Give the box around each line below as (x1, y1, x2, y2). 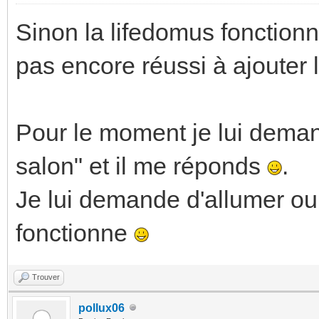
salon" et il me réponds (16, 152, 267, 179)
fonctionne (16, 219, 134, 246)
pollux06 (78, 301, 125, 314)
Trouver (32, 272, 60, 281)
